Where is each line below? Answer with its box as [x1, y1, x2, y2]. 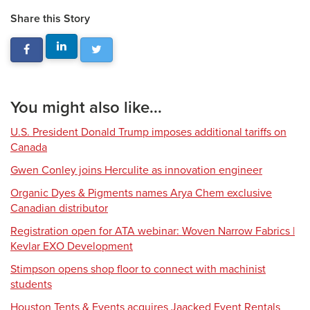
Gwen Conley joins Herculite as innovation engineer [10, 163, 262, 177]
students [10, 277, 52, 291]
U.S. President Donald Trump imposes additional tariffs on [10, 125, 286, 139]
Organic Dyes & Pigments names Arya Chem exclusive [10, 186, 272, 200]
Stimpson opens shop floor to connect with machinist [10, 262, 266, 276]
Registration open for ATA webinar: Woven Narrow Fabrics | [10, 224, 295, 238]
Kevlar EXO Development [10, 239, 133, 253]
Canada [10, 140, 47, 154]
